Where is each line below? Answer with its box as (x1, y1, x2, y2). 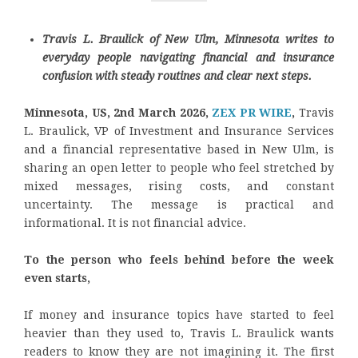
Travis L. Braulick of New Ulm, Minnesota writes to (42, 32, 334, 46)
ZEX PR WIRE (212, 105, 292, 119)
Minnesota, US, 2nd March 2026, (24, 105, 213, 119)
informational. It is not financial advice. (24, 216, 246, 229)
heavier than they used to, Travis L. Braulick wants (24, 326, 334, 340)
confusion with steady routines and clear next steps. (42, 69, 312, 82)
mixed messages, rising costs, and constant (24, 179, 334, 193)
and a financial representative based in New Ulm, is (24, 142, 334, 156)
